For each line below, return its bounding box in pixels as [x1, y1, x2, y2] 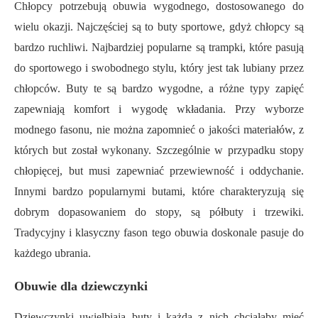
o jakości [199, 124, 240, 136]
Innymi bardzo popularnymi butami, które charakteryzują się [14, 185, 304, 198]
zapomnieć [143, 124, 199, 136]
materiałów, [239, 124, 299, 136]
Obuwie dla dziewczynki [14, 279, 148, 294]
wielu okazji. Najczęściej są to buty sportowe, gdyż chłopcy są [14, 21, 304, 33]
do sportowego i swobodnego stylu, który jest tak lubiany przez [14, 62, 304, 75]
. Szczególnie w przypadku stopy [148, 144, 305, 157]
